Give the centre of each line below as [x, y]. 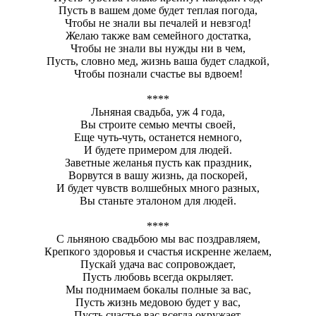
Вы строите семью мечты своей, [158, 124]
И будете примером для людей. [158, 150]
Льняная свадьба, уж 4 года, [158, 111]
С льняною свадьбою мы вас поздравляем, [158, 238]
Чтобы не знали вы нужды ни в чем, [158, 48]
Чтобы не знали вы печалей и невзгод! [158, 23]
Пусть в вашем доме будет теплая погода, [158, 10]
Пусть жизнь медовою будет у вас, [158, 302]
